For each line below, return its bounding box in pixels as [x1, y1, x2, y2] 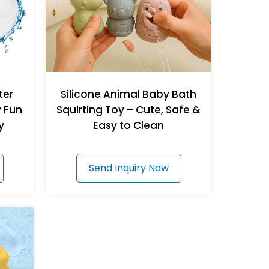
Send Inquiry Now [88, 161, 169, 175]
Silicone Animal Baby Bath [61, 87, 196, 102]
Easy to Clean [93, 118, 164, 133]
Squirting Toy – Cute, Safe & [56, 103, 201, 118]
